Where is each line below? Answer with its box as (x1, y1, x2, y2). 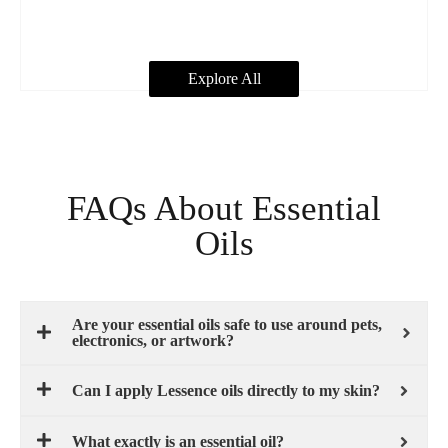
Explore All (187, 70, 261, 87)
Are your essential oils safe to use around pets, (72, 316, 382, 333)
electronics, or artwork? (72, 332, 234, 349)
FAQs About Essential (67, 189, 381, 228)
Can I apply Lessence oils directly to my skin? (72, 381, 380, 399)
